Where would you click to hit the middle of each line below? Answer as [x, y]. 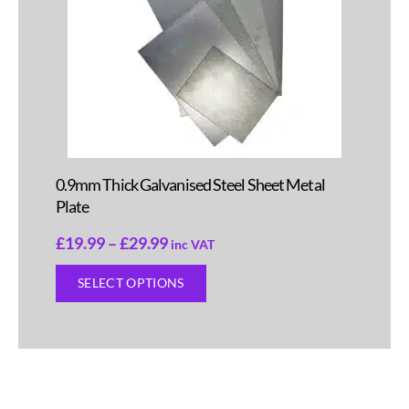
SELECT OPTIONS [131, 283]
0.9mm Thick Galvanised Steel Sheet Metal [190, 184]
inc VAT [193, 244]
